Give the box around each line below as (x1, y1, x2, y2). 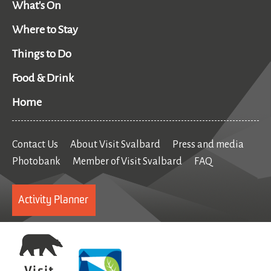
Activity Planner (18, 194, 88, 206)
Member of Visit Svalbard (73, 155, 182, 167)
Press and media (172, 139, 244, 150)
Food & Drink (12, 71, 74, 84)
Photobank (12, 155, 60, 167)
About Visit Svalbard (70, 139, 160, 150)
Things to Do (12, 47, 71, 60)
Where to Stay (12, 23, 78, 36)
